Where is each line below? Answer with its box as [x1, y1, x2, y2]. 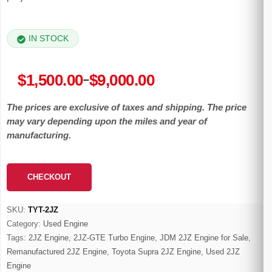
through [17, 121, 58, 133]
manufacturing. [7, 131, 71, 140]
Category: [7, 220, 43, 228]
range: [17, 86, 50, 98]
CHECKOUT [27, 172, 71, 182]
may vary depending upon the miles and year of [7, 117, 207, 126]
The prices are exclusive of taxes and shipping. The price [7, 103, 246, 112]
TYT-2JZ [28, 206, 58, 214]
